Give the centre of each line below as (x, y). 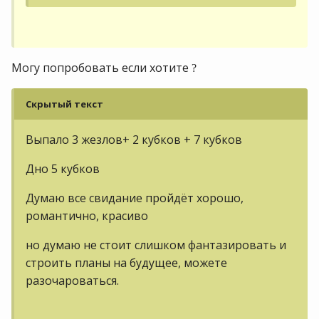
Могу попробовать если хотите (101, 68)
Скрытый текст (64, 104)
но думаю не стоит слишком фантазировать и (156, 245)
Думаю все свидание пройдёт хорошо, (135, 198)
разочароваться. (72, 281)
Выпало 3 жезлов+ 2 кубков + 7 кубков (134, 140)
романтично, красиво (88, 216)
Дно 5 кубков (64, 169)
